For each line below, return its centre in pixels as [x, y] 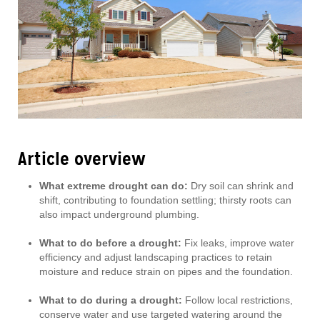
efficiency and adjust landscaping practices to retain [156, 257]
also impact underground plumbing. [119, 215]
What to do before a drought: [110, 243]
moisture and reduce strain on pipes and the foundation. [166, 272]
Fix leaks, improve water [238, 243]
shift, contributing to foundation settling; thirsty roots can [165, 200]
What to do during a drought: [111, 300]
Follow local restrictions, [237, 300]
